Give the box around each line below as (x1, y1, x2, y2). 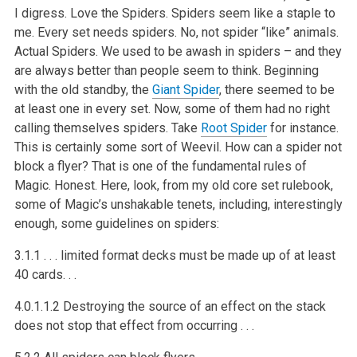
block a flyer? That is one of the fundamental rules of (14, 158, 307, 174)
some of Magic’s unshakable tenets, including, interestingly (14, 196, 343, 212)
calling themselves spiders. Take (14, 120, 201, 135)
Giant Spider (151, 81, 219, 97)
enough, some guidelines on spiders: (14, 215, 219, 231)
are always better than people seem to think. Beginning (14, 62, 319, 78)
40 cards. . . (14, 266, 76, 282)
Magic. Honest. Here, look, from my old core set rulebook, (14, 177, 333, 193)
